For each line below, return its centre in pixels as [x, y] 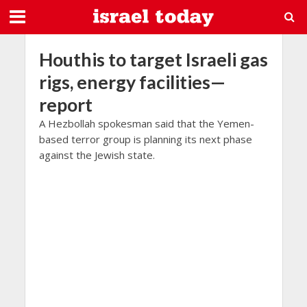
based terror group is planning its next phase [145, 139]
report [65, 105]
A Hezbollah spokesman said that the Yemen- [146, 123]
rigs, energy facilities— [132, 82]
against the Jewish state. [97, 155]
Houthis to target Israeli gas [153, 59]
